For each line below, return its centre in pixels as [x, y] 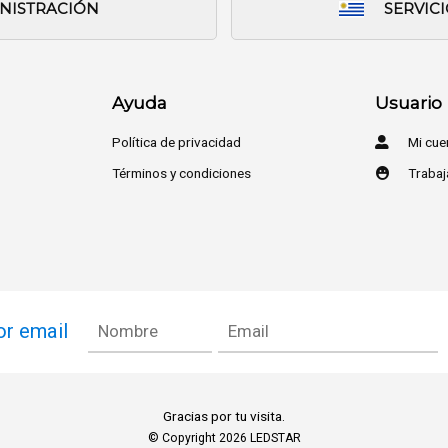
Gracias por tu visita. [224, 415]
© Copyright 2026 [198, 437]
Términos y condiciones [182, 172]
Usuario [408, 102]
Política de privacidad [177, 141]
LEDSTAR [275, 437]
